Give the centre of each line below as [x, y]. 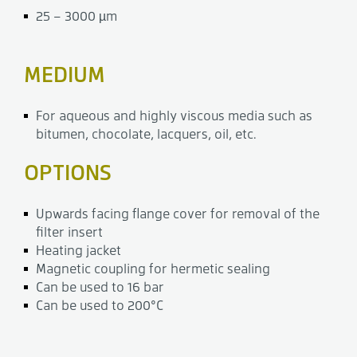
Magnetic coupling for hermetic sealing [153, 269]
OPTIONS [68, 172]
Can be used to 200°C [100, 305]
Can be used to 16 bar [100, 287]
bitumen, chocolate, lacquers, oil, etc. [146, 134]
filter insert [69, 232]
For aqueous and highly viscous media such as [174, 116]
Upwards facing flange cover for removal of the [178, 214]
